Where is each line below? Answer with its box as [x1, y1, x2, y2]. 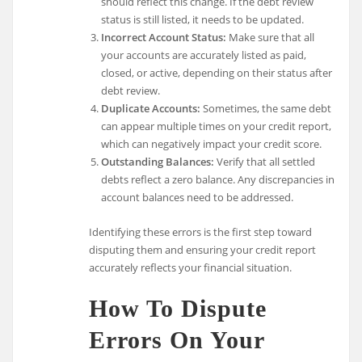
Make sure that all [225, 29, 314, 44]
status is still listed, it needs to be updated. [100, 11, 304, 27]
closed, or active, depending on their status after [100, 65, 332, 80]
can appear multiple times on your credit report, [100, 118, 331, 133]
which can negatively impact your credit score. [100, 136, 322, 151]
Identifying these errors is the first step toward [89, 224, 313, 239]
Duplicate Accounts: [100, 100, 200, 116]
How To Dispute [89, 294, 267, 322]
